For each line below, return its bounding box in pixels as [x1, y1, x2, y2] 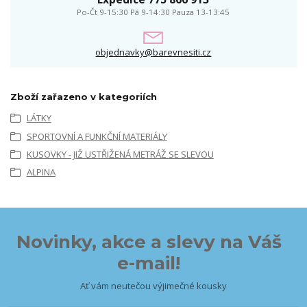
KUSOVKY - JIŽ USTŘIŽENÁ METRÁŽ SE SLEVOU [26, 148, 214, 161]
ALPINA [26, 166, 56, 179]
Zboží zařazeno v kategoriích [10, 91, 157, 103]
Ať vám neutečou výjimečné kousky [79, 279, 227, 292]
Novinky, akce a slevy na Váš [16, 230, 282, 253]
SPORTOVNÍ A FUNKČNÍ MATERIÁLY [26, 130, 167, 143]
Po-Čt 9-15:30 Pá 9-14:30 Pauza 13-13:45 [77, 6, 230, 17]
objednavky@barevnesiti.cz [95, 46, 212, 59]
